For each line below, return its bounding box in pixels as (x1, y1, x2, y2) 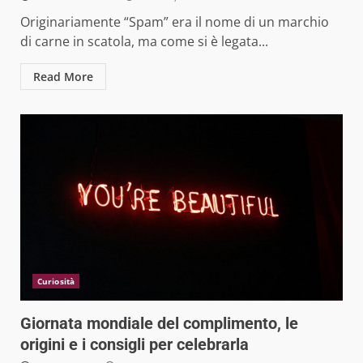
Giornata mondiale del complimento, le (20, 314, 298, 334)
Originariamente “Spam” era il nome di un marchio (20, 13, 329, 32)
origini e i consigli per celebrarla (20, 335, 249, 355)
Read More (33, 69, 93, 85)
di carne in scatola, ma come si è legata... (20, 32, 268, 51)
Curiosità (37, 275, 75, 288)
